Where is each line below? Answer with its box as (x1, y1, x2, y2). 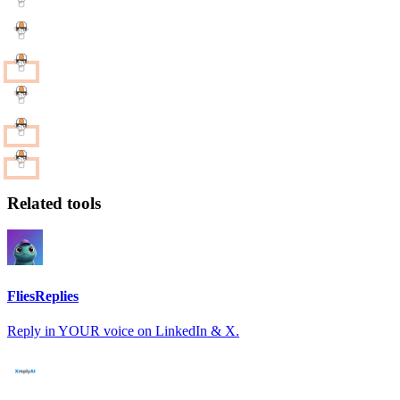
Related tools (7, 193, 101, 212)
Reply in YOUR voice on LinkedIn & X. (7, 322, 239, 338)
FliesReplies (7, 287, 79, 304)
